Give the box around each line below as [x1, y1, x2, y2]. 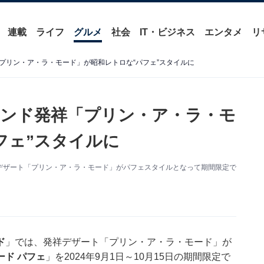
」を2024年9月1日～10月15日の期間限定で [45, 252, 230, 262]
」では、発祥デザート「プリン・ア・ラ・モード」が [5, 237, 232, 247]
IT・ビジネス [139, 27, 195, 37]
